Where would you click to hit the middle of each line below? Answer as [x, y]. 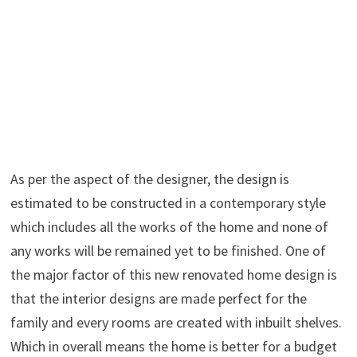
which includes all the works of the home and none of [169, 226]
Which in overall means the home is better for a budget [173, 346]
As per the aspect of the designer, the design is [149, 178]
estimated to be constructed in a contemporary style [168, 202]
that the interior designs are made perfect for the [158, 298]
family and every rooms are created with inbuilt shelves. [176, 322]
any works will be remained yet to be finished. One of [168, 250]
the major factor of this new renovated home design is [173, 274]
